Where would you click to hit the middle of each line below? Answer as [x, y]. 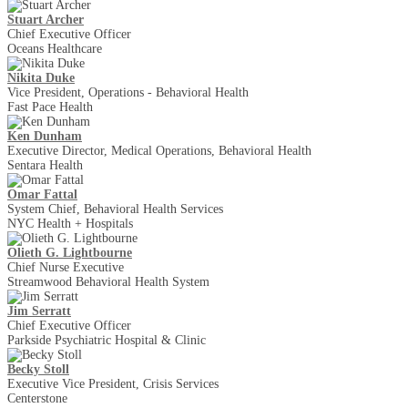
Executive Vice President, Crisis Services [113, 383]
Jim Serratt [39, 311]
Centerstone [37, 398]
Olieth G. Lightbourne [70, 252]
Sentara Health [45, 165]
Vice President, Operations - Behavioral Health [128, 92]
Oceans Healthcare [55, 48]
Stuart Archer [46, 19]
